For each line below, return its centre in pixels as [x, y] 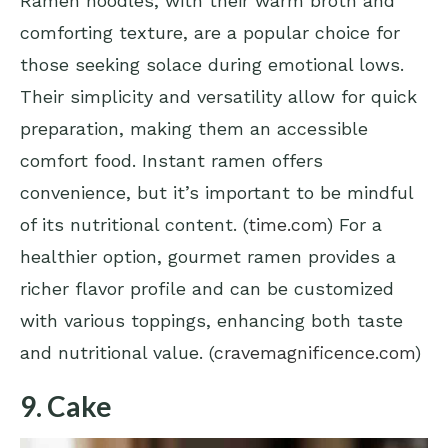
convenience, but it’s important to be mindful [216, 193]
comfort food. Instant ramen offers [171, 161]
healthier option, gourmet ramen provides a [208, 257]
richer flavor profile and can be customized [207, 289]
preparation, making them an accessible [194, 129]
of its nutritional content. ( [134, 225]
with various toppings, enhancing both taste [211, 321]
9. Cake [66, 406]
